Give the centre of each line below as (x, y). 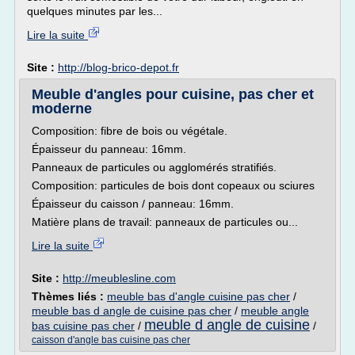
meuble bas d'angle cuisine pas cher (198, 296)
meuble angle (275, 311)
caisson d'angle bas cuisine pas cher (111, 340)
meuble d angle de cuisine (227, 325)
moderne (62, 109)
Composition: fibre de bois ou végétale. (130, 131)
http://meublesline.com (119, 278)
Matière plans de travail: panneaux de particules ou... (165, 222)
